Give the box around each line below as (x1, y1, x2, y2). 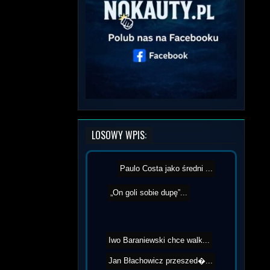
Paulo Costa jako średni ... (119, 163, 213, 173)
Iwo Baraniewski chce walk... (108, 232, 210, 242)
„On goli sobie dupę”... (110, 192, 187, 201)
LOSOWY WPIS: (91, 127, 146, 142)
